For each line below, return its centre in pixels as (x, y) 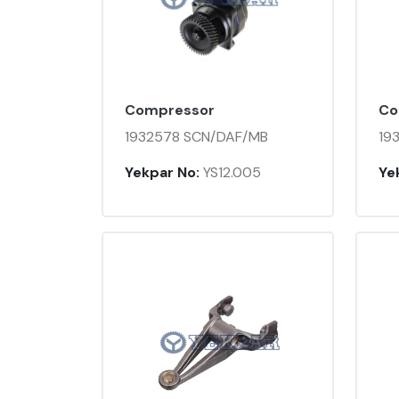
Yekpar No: (162, 173)
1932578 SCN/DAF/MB (196, 137)
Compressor (170, 110)
